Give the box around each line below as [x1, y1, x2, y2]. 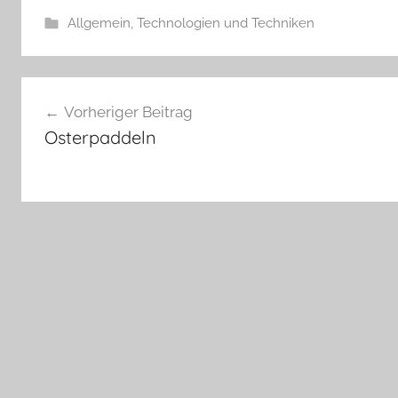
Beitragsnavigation [20, 78, 230, 106]
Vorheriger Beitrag [63, 103, 193, 122]
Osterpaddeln [44, 126, 156, 149]
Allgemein [67, 14, 131, 31]
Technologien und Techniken [136, 14, 314, 31]
